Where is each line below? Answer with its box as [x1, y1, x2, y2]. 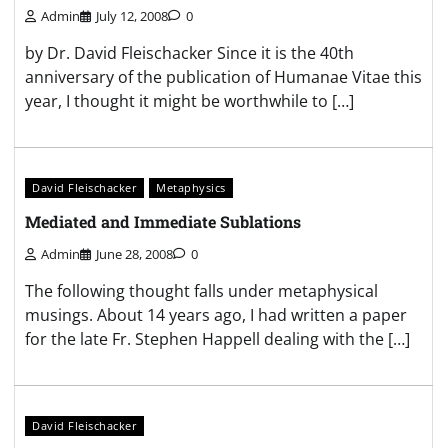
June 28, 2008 [96, 245, 173, 263]
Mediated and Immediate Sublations [25, 210, 301, 232]
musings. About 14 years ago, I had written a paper [25, 304, 407, 326]
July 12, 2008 [96, 7, 168, 26]
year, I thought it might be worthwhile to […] [25, 90, 354, 113]
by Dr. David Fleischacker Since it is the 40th [25, 42, 354, 65]
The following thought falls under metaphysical [25, 280, 378, 302]
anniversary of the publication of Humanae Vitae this [25, 66, 422, 89]
